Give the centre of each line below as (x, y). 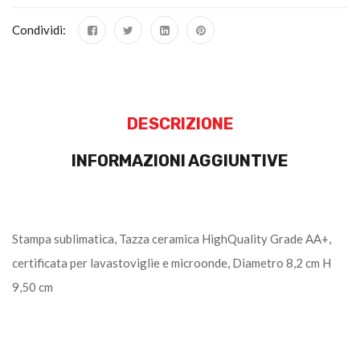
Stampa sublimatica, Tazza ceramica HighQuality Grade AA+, (172, 239)
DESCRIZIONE (180, 124)
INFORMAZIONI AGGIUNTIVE (180, 161)
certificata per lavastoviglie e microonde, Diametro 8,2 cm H (172, 263)
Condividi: (39, 30)
